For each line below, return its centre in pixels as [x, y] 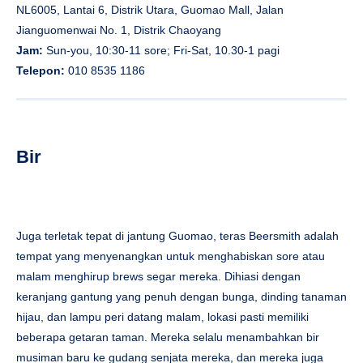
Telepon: [42, 70]
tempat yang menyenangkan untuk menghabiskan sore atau [171, 256]
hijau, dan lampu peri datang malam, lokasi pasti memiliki [162, 316]
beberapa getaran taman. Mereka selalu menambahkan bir [168, 337]
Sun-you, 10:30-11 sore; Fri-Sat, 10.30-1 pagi [161, 50]
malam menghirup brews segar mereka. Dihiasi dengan [158, 276]
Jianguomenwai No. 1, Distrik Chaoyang [119, 30]
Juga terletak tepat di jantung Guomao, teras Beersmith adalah [177, 235]
